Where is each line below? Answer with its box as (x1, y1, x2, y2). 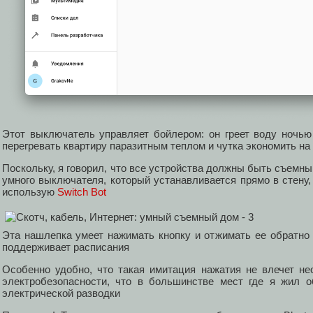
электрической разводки (2, 287, 120, 300)
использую (2, 186, 57, 198)
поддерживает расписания (2, 240, 129, 253)
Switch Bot (57, 186, 106, 198)
